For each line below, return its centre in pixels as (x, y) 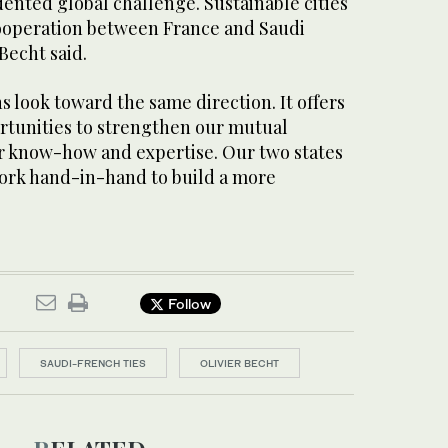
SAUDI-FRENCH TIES (93, 363)
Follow (187, 303)
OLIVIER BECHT (239, 363)
